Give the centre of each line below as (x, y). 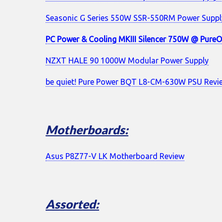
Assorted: (72, 204)
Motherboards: (87, 129)
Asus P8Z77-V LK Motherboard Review (115, 156)
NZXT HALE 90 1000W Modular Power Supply (127, 60)
